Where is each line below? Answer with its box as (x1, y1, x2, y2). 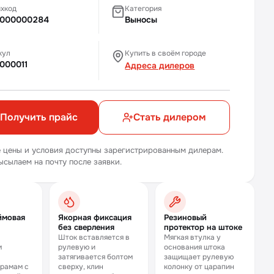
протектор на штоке (164, 222, 243, 232)
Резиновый (164, 212, 207, 223)
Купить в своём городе (125, 48, 207, 58)
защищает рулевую (164, 252, 234, 262)
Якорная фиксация (57, 212, 131, 223)
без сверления (57, 222, 114, 232)
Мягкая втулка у (164, 232, 221, 242)
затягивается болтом (57, 252, 133, 262)
